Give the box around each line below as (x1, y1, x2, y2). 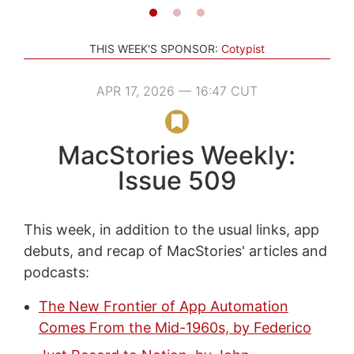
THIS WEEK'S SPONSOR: (89, 41, 218, 55)
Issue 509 (117, 164, 236, 196)
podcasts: (23, 263, 89, 281)
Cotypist (221, 41, 265, 55)
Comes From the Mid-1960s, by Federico (38, 318, 311, 336)
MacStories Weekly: (58, 139, 296, 171)
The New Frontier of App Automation (38, 297, 288, 314)
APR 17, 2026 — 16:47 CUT (96, 82, 258, 99)
